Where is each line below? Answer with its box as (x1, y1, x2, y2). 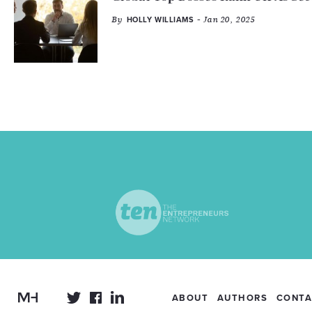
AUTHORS (217, 292, 268, 304)
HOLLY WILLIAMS (126, 15, 194, 24)
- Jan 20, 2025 (194, 14, 255, 25)
